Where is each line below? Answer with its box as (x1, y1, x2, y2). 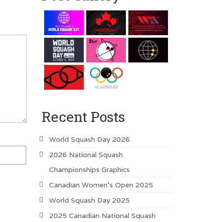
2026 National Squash (49, 150, 123, 159)
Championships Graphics (49, 165, 130, 174)
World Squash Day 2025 (49, 195, 130, 205)
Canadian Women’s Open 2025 (49, 180, 153, 189)
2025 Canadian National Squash (49, 211, 156, 220)
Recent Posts (41, 107, 125, 126)
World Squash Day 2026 (49, 134, 130, 144)
